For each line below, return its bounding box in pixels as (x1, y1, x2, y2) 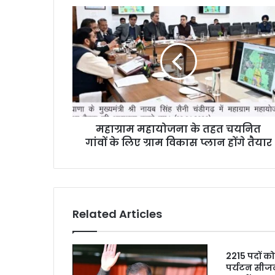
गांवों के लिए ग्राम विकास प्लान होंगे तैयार (85, 136, 272, 150)
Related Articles (72, 206, 162, 222)
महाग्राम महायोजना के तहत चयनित (96, 122, 261, 137)
